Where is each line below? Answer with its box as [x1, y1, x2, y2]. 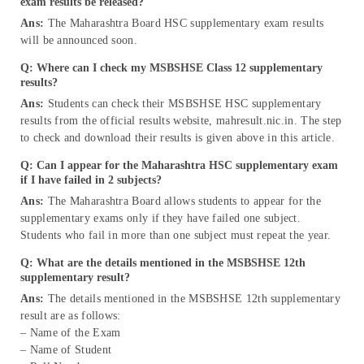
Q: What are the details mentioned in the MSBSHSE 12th [20, 256, 305, 269]
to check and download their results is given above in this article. [20, 131, 336, 144]
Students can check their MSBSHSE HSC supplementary [44, 97, 322, 110]
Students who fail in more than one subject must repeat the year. [20, 228, 331, 241]
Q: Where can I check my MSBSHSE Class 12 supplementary [20, 61, 323, 74]
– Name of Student [20, 343, 112, 356]
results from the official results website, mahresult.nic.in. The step [20, 114, 342, 127]
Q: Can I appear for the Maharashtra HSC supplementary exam [20, 158, 338, 171]
